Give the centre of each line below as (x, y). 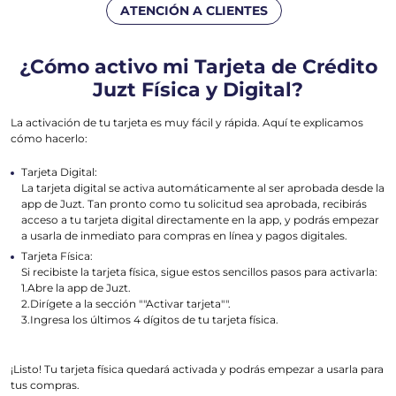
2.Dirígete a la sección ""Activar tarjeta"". (126, 304)
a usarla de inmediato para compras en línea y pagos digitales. (184, 236)
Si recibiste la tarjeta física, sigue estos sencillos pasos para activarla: (199, 272)
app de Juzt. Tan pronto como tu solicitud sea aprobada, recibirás (194, 204)
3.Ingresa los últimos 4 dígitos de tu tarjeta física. (150, 320)
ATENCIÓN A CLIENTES (194, 11)
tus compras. (45, 385)
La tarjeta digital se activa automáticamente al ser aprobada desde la (203, 188)
